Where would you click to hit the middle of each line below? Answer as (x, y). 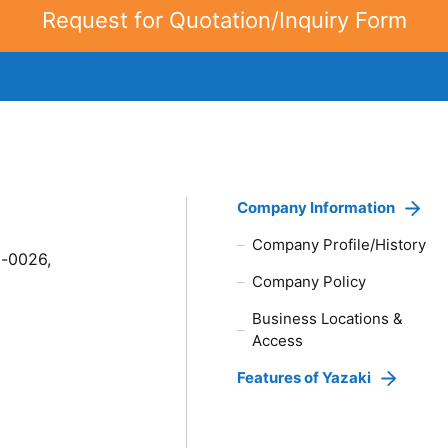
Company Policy (309, 282)
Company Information (316, 208)
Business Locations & (328, 319)
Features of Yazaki (304, 378)
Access (278, 341)
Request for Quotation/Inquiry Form (224, 20)
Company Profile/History (339, 245)
